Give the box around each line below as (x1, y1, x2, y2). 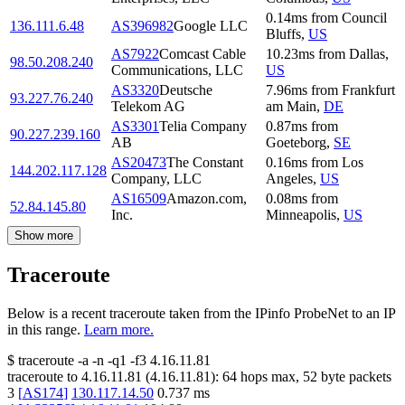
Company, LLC (111, 171, 202, 187)
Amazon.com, (166, 191, 247, 207)
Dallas (349, 46, 385, 62)
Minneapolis (266, 207, 336, 223)
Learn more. (84, 322, 154, 338)
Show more (14, 229, 73, 243)
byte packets (317, 369, 391, 385)
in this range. (7, 322, 80, 338)
